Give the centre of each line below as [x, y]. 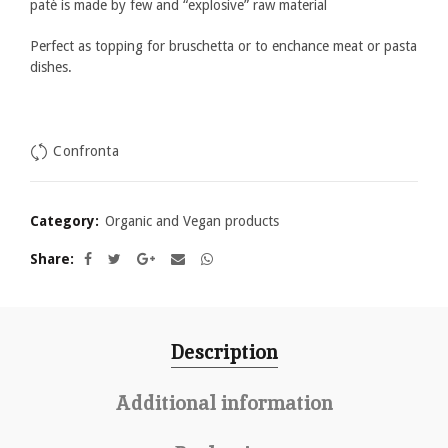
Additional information [224, 403]
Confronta [86, 151]
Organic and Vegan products [192, 221]
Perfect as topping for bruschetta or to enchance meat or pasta [223, 46]
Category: [66, 221]
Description [224, 352]
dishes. [51, 67]
